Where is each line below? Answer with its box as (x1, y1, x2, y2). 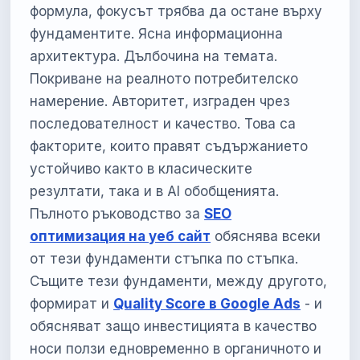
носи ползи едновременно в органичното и (30, 341, 322, 358)
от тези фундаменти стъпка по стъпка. (30, 251, 299, 268)
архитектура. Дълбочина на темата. (30, 48, 278, 65)
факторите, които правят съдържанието (30, 138, 309, 155)
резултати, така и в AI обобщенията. (30, 183, 280, 200)
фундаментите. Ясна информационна (30, 26, 284, 43)
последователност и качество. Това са (30, 116, 297, 133)
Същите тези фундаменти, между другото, (30, 273, 328, 290)
